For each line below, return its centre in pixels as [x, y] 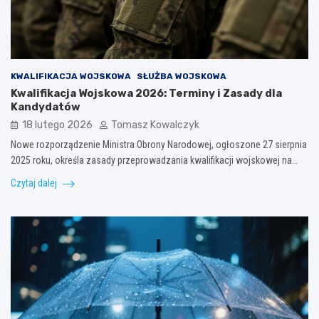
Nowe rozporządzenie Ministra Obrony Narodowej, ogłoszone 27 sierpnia [159, 144]
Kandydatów [46, 106]
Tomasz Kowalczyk [155, 125]
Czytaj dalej [35, 183]
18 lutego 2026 [57, 125]
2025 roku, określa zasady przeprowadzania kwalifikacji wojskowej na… [154, 160]
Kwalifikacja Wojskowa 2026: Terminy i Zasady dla [146, 93]
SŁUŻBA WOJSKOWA [182, 76]
